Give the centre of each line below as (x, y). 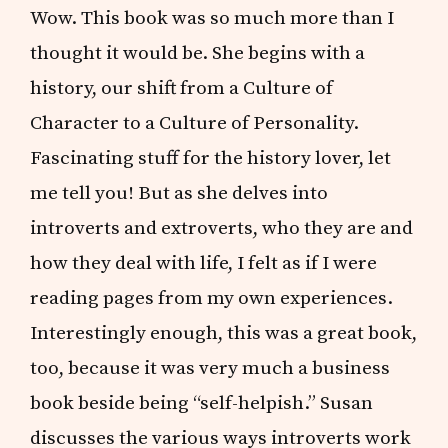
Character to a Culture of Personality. (195, 122)
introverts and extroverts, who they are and (222, 227)
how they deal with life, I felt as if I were (204, 262)
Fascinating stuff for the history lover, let (211, 157)
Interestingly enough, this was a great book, (224, 332)
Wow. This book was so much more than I (212, 17)
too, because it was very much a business (210, 367)
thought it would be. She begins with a (198, 52)
